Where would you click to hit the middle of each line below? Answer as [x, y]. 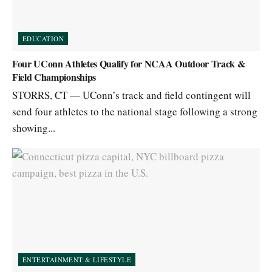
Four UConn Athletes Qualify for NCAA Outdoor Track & [129, 63]
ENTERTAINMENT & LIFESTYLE [77, 260]
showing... [34, 128]
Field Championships [54, 77]
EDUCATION [43, 39]
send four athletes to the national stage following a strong [135, 111]
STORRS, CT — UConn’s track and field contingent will [131, 95]
